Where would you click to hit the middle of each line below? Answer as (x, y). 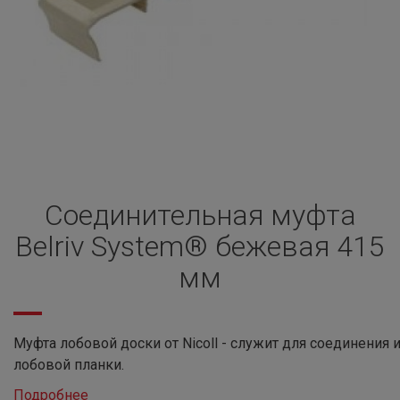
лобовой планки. (69, 365)
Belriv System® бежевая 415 (200, 246)
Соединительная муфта (200, 215)
